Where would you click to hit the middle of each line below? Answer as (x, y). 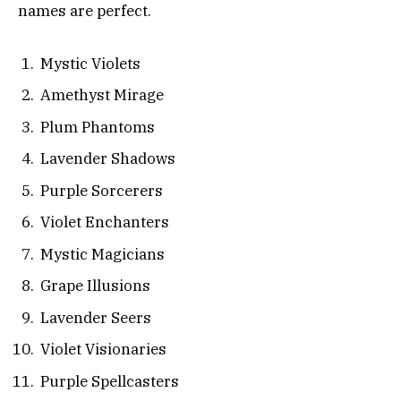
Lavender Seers (96, 317)
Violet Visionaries (103, 350)
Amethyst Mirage (102, 95)
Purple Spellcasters (110, 381)
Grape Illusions (95, 286)
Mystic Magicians (102, 254)
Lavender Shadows (108, 159)
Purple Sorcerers (102, 190)
